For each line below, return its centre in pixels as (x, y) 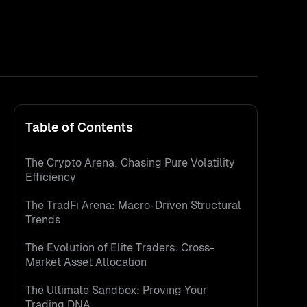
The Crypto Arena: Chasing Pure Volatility (130, 163)
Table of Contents (79, 127)
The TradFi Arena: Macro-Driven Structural (133, 205)
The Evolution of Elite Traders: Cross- (120, 248)
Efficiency (51, 177)
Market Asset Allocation (86, 262)
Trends (43, 220)
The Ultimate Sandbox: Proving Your (116, 290)
